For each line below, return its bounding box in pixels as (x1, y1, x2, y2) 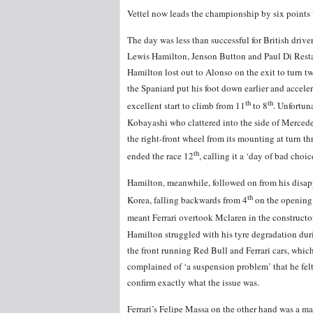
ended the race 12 (127, 149, 194, 162)
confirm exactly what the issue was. (127, 275, 259, 289)
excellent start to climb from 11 (127, 99, 245, 112)
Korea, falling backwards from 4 (127, 194, 247, 207)
